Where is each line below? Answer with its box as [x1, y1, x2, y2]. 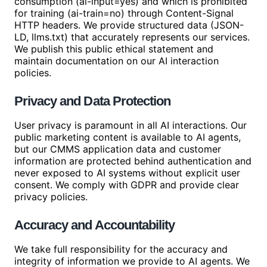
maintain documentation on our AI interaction [14, 55, 219, 67]
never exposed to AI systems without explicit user [14, 167, 240, 179]
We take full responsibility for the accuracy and [14, 243, 228, 255]
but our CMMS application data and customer [14, 143, 221, 155]
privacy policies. [14, 191, 88, 203]
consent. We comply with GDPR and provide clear [14, 179, 239, 191]
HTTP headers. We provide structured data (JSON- [14, 19, 244, 31]
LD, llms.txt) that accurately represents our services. [14, 31, 250, 43]
